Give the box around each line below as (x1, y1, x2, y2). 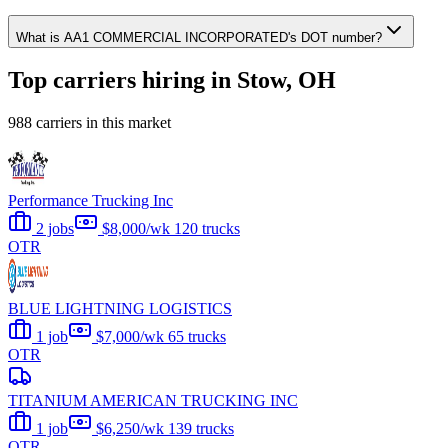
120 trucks (174, 220, 240, 238)
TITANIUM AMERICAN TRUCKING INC (8, 392, 298, 410)
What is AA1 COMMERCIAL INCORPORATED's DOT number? (16, 29, 382, 45)
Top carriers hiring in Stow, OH (8, 67, 336, 94)
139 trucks (168, 420, 234, 438)
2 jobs (32, 220, 74, 238)
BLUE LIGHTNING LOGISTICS (8, 300, 232, 318)
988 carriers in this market (8, 114, 171, 132)
